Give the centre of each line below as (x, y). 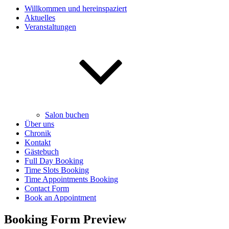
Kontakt (38, 142)
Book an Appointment (60, 198)
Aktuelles (40, 18)
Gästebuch (42, 152)
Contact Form (47, 188)
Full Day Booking (54, 161)
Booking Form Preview (65, 219)
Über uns (39, 124)
